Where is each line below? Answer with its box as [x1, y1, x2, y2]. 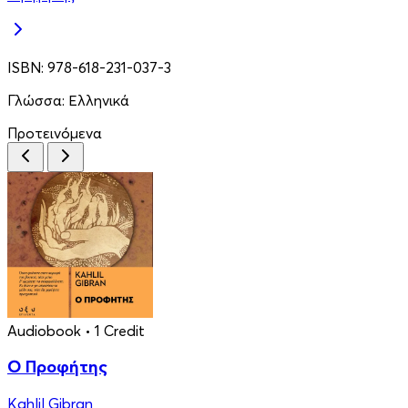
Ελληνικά [68, 90, 129, 109]
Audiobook [7, 321, 81, 340]
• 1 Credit [85, 321, 145, 340]
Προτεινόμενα [7, 123, 102, 142]
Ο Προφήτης [7, 356, 107, 378]
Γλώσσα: [7, 90, 68, 109]
